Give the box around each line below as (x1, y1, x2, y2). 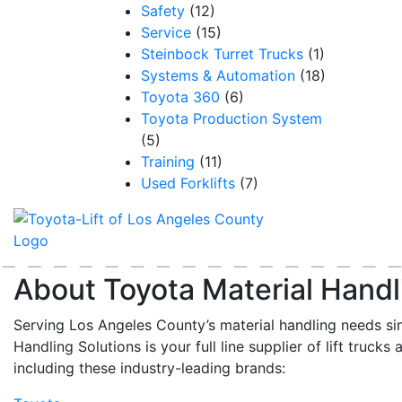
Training (141, 153, 195, 170)
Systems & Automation (141, 66, 295, 84)
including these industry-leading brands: (13, 359, 285, 377)
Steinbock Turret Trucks (141, 45, 303, 63)
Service (141, 23, 191, 41)
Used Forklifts (141, 174, 235, 192)
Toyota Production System (141, 109, 322, 127)
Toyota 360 (141, 88, 220, 106)
